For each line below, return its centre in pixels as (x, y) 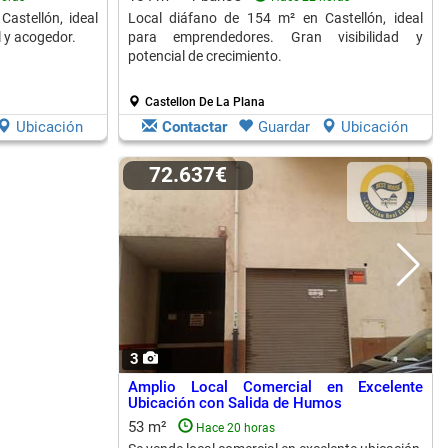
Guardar (284, 127)
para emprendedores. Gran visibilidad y (275, 37)
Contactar (194, 127)
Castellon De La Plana (204, 102)
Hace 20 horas (235, 428)
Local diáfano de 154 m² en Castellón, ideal (275, 18)
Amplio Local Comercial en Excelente (275, 387)
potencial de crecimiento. (204, 56)
